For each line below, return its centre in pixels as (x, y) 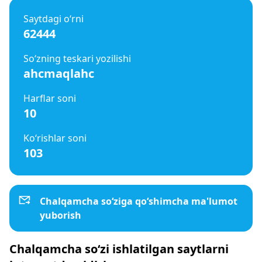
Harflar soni (50, 98)
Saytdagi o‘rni (54, 19)
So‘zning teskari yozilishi (77, 58)
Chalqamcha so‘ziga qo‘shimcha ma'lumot (139, 201)
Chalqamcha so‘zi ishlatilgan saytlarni (119, 249)
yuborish (61, 215)
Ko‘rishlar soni (55, 138)
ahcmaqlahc (59, 73)
